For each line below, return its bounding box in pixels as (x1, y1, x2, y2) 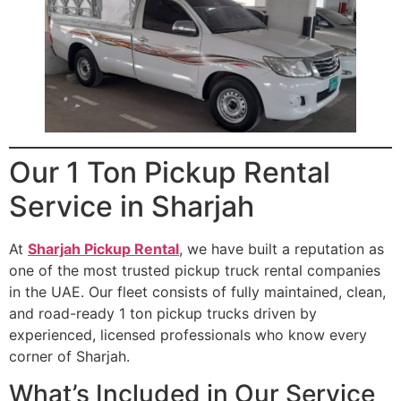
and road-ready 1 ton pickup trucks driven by (9, 303, 317, 322)
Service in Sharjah (9, 188, 254, 224)
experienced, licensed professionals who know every (9, 325, 367, 344)
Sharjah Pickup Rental (28, 239, 179, 258)
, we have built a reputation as (179, 239, 384, 258)
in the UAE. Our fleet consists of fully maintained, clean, (9, 282, 386, 301)
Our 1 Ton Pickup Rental (9, 154, 330, 190)
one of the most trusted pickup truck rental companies (9, 260, 380, 279)
